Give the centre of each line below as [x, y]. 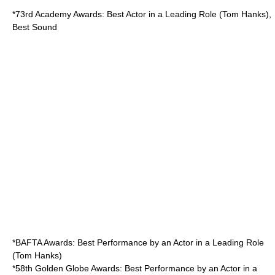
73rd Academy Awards [59, 14]
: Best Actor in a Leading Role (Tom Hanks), [187, 14]
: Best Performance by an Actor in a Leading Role [168, 242]
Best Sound [35, 27]
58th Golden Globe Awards [68, 268]
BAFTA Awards [44, 242]
